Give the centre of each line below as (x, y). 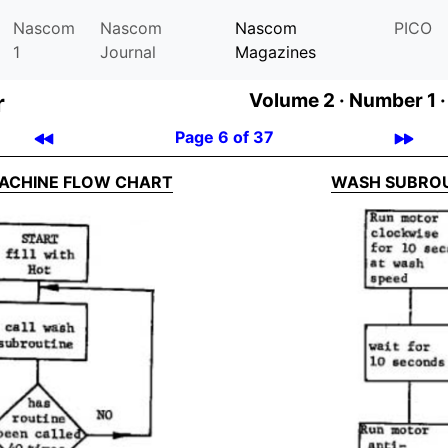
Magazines (275, 52)
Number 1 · (397, 100)
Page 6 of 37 (224, 137)
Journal (127, 52)
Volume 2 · (297, 100)
